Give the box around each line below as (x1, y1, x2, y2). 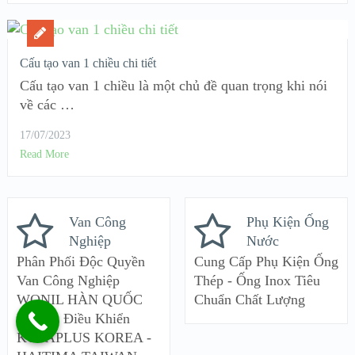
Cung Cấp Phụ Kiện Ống (193, 253, 338, 269)
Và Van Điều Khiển (16, 310, 130, 326)
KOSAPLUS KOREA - (16, 329, 151, 345)
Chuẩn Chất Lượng (193, 291, 305, 307)
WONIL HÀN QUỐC (16, 291, 143, 307)
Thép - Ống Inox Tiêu (193, 272, 320, 288)
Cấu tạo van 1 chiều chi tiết (19, 56, 156, 71)
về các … (19, 97, 74, 113)
